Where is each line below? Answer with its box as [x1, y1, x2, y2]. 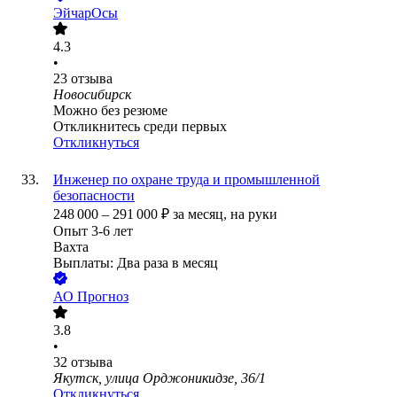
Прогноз [77, 289, 128, 305]
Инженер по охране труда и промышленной [53, 172, 320, 188]
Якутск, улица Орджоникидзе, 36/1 [53, 370, 266, 386]
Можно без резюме [53, 103, 167, 119]
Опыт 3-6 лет [53, 223, 133, 239]
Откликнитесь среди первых [53, 119, 227, 135]
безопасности [53, 188, 135, 204]
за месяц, [173, 206, 230, 222]
